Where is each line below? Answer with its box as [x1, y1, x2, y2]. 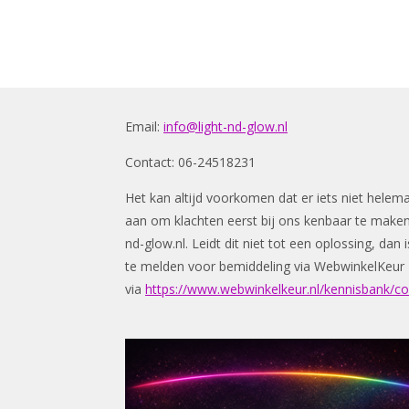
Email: [125, 117, 163, 135]
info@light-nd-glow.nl [163, 117, 288, 135]
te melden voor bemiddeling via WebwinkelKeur [125, 257, 404, 275]
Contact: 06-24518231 [125, 152, 256, 171]
